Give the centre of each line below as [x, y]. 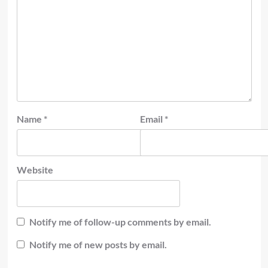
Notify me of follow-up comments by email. [120, 222]
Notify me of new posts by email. [98, 244]
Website [35, 169]
